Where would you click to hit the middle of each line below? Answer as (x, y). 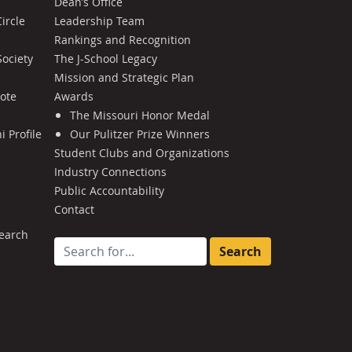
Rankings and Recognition (123, 39)
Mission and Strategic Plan (125, 77)
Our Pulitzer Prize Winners (139, 134)
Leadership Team (100, 20)
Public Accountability (110, 190)
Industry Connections (111, 171)
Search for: (86, 246)
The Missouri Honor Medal (139, 115)
